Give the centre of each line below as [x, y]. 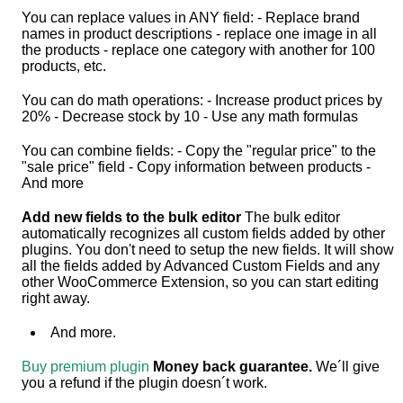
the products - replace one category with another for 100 [199, 49]
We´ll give [346, 366]
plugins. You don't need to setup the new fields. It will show [208, 249]
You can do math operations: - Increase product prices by [202, 100]
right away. [56, 298]
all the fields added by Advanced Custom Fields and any [201, 265]
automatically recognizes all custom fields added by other [204, 233]
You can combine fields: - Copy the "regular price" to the [199, 150]
